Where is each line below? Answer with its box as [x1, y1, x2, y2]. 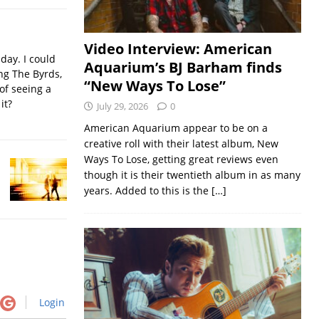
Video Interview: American [83, 39, 272, 59]
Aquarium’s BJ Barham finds [83, 58, 282, 78]
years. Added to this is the [83, 184, 211, 198]
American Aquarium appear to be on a [83, 121, 268, 135]
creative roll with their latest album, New [83, 137, 278, 151]
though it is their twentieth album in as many [83, 168, 300, 182]
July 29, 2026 [96, 100, 148, 113]
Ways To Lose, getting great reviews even [83, 152, 278, 167]
